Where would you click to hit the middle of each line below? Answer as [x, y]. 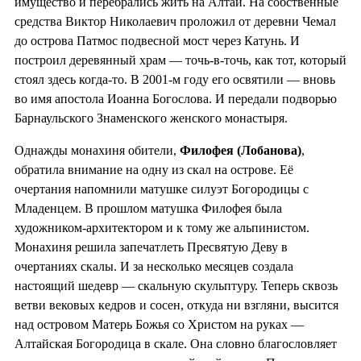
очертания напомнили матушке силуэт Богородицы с [162, 189]
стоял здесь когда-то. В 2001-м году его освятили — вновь [175, 80]
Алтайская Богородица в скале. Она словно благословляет [176, 344]
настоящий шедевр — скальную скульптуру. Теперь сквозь [176, 286]
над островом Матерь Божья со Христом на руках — [159, 325]
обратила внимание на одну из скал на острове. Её [154, 170]
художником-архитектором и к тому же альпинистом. [162, 228]
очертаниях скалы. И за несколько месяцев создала [154, 267]
